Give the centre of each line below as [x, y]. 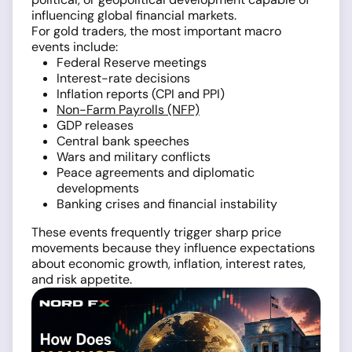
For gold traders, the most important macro [156, 31]
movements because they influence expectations [173, 248]
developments [98, 188]
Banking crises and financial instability [167, 204]
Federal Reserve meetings [132, 62]
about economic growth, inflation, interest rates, [169, 264]
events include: [75, 47]
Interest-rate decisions [123, 78]
